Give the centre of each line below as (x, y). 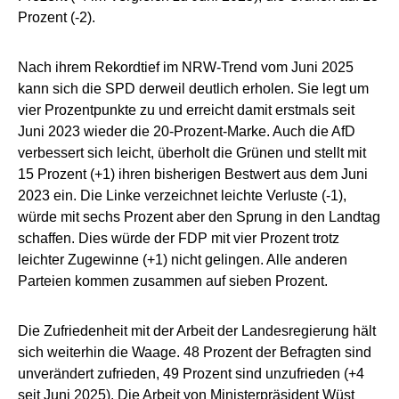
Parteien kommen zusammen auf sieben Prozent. (173, 281)
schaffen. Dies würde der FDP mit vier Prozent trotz (179, 238)
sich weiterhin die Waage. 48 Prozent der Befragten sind (195, 352)
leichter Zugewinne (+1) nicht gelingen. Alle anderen (183, 259)
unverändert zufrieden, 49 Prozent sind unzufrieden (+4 (191, 373)
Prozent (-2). (57, 17)
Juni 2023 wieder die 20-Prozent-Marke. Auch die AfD (187, 131)
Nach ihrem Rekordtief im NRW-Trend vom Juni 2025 (186, 67)
